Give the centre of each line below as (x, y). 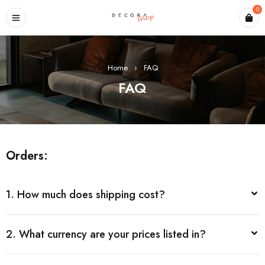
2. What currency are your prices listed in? (106, 234)
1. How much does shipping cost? (85, 195)
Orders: (27, 156)
